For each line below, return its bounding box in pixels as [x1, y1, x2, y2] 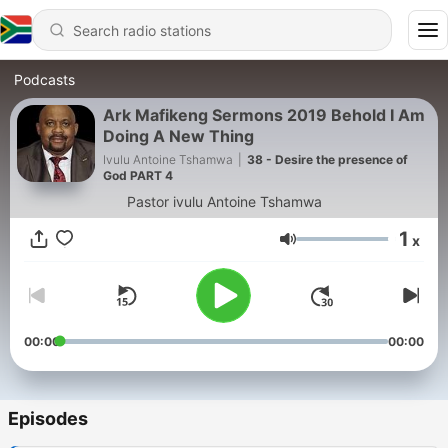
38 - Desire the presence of [247, 152, 408, 167]
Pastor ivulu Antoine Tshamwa [126, 193, 322, 210]
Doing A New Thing [103, 126, 254, 146]
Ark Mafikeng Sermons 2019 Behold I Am [103, 105, 425, 125]
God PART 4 [103, 168, 173, 183]
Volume [295, 238, 352, 258]
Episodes [8, 408, 88, 430]
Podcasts [14, 71, 75, 88]
